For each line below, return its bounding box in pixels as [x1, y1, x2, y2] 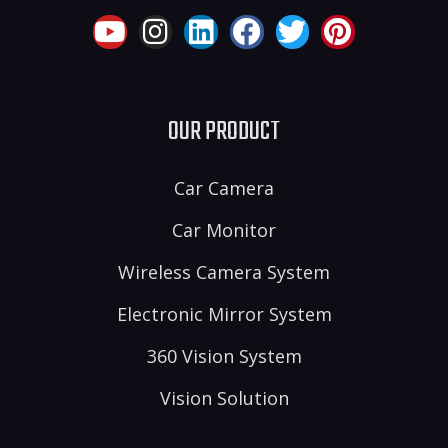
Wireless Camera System [118, 259, 330, 284]
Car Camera [174, 175, 274, 200]
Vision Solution [159, 385, 289, 410]
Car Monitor [172, 217, 276, 242]
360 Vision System [146, 343, 302, 368]
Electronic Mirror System [116, 301, 332, 326]
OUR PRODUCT [168, 111, 280, 152]
